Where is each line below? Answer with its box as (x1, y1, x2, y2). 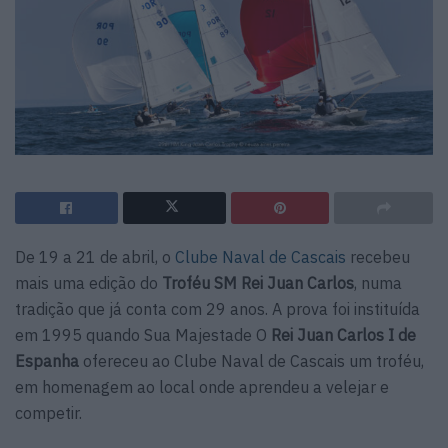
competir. (15, 403, 82, 424)
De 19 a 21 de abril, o (15, 247, 171, 268)
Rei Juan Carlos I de (271, 325, 416, 346)
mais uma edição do (15, 273, 162, 294)
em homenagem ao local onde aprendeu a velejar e (15, 377, 389, 398)
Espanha (15, 351, 79, 372)
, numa (354, 273, 402, 294)
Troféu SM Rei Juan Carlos (162, 273, 354, 294)
